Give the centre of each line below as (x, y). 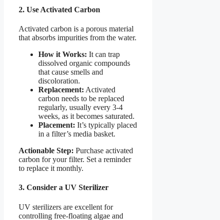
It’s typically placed (106, 125)
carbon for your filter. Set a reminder (75, 160)
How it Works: (63, 55)
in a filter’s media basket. (77, 134)
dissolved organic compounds (84, 63)
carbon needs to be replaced (81, 99)
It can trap (103, 55)
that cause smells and (71, 72)
